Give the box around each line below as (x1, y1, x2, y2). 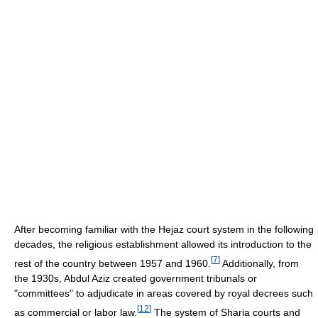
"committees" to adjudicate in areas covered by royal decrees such (14, 287, 313, 299)
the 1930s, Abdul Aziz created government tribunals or (14, 272, 257, 284)
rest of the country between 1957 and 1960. (14, 257, 211, 269)
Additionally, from (220, 257, 299, 269)
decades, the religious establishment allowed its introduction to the (14, 238, 312, 251)
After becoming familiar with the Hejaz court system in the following (14, 224, 314, 236)
